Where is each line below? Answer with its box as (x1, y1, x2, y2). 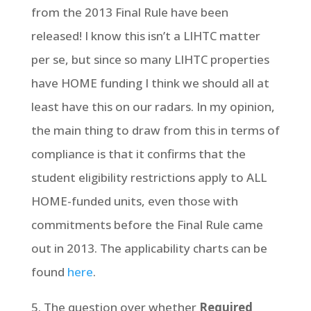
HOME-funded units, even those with (31, 193, 238, 209)
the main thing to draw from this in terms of (31, 122, 280, 138)
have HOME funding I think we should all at (31, 75, 269, 91)
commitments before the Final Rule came (31, 217, 263, 233)
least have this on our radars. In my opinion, (31, 99, 275, 115)
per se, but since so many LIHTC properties (31, 51, 269, 67)
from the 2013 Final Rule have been (31, 4, 228, 20)
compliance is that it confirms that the (31, 146, 246, 162)
